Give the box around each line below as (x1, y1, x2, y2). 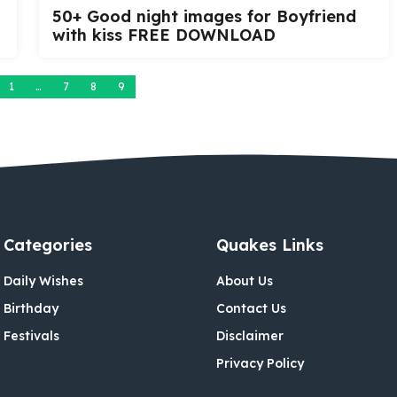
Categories (4, 234, 92, 255)
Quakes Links (216, 234, 323, 255)
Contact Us (216, 300, 286, 316)
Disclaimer (216, 327, 284, 344)
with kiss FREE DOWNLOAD (52, 24, 276, 45)
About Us (216, 272, 273, 289)
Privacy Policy (216, 354, 304, 371)
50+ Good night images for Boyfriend (52, 5, 356, 27)
